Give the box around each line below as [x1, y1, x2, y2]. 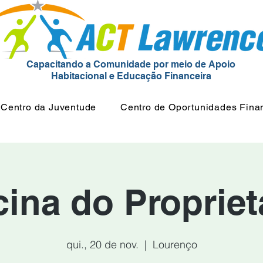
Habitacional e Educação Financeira [50, 70, 211, 82]
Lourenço [152, 238, 197, 251]
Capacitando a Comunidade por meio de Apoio [26, 59, 235, 70]
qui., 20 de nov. [66, 238, 139, 251]
